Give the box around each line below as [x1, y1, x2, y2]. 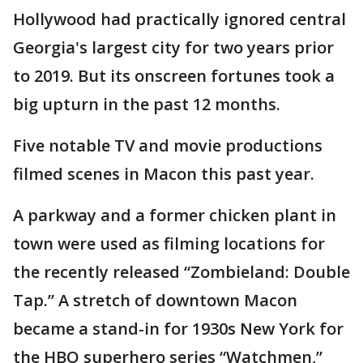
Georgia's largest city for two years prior [13, 36, 334, 58]
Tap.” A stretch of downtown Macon [13, 289, 297, 311]
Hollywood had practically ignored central [13, 8, 346, 30]
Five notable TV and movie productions [13, 135, 322, 156]
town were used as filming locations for [13, 233, 325, 254]
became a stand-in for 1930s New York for [13, 318, 344, 340]
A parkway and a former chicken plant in [13, 204, 336, 226]
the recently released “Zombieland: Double [13, 261, 350, 283]
